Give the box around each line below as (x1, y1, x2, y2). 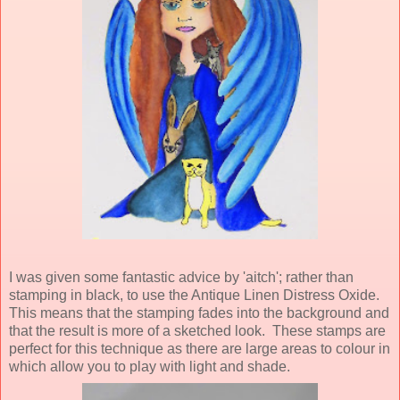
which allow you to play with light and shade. (9, 358, 290, 374)
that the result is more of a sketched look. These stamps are (9, 322, 386, 338)
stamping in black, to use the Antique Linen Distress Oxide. (9, 287, 383, 303)
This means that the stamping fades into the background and (9, 304, 389, 321)
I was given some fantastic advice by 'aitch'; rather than (9, 269, 354, 285)
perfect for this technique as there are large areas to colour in (9, 340, 390, 356)
